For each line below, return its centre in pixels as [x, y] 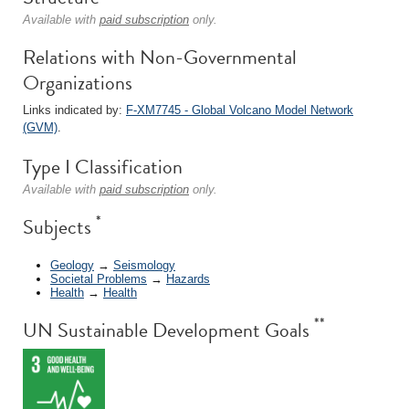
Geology [72, 265]
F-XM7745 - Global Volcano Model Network [240, 110]
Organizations [78, 83]
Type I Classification [103, 167]
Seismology [144, 265]
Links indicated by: [74, 110]
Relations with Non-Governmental [160, 57]
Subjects [59, 227]
